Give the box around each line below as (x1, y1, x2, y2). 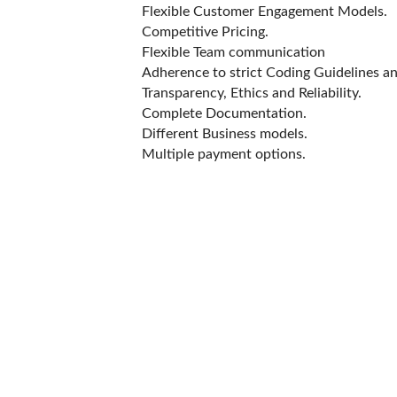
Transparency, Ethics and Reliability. (142, 86, 362, 100)
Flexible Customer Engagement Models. (142, 4, 387, 19)
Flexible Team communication (142, 45, 325, 59)
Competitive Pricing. (142, 25, 269, 39)
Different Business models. (142, 127, 307, 141)
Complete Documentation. (142, 106, 307, 121)
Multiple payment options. (142, 147, 306, 161)
